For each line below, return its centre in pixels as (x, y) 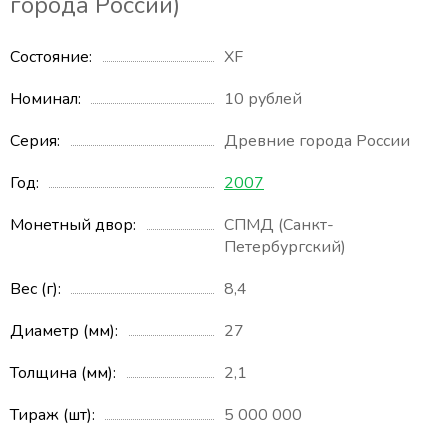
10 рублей (263, 99)
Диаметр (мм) (62, 331)
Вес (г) (34, 289)
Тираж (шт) (51, 415)
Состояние (49, 57)
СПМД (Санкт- (279, 225)
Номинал (44, 99)
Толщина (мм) (61, 373)
